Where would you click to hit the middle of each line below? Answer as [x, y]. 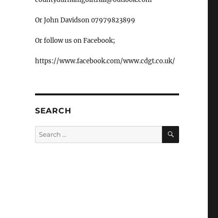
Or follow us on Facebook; [75, 40]
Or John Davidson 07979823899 [85, 20]
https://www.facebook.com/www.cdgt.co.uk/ [105, 61]
